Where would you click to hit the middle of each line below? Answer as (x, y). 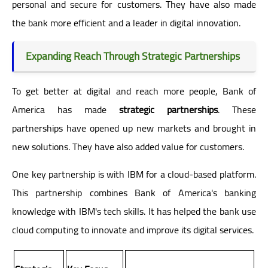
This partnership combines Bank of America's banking (134, 192)
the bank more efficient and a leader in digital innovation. (126, 22)
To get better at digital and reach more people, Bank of (134, 91)
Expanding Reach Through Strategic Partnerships (133, 56)
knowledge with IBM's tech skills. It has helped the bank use (134, 211)
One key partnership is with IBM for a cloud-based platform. (134, 174)
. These (237, 109)
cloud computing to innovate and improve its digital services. (133, 229)
